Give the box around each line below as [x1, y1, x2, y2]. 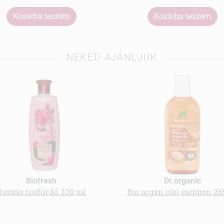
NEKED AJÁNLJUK [66, 51, 157, 63]
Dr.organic [164, 175, 201, 185]
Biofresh [26, 175, 57, 185]
